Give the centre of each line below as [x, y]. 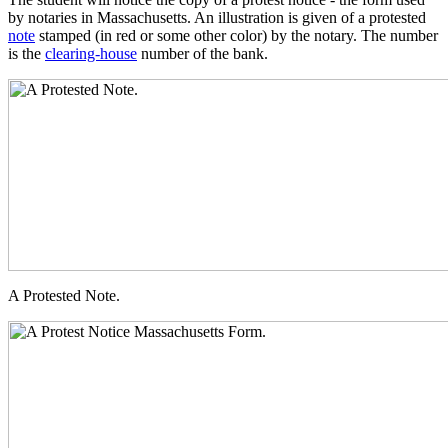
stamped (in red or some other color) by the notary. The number [236, 35]
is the [26, 53]
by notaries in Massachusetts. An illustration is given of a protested [217, 17]
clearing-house [91, 53]
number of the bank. [202, 53]
